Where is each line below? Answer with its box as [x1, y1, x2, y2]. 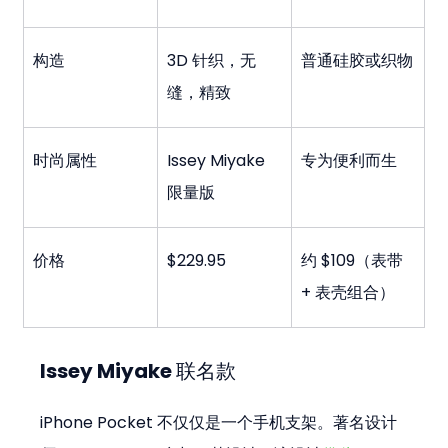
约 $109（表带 [301, 249, 408, 273]
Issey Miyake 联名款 [40, 357, 237, 386]
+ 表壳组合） [301, 281, 396, 305]
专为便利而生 [301, 149, 398, 173]
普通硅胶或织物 [301, 49, 414, 73]
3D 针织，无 [167, 49, 257, 73]
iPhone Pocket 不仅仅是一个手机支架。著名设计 [40, 411, 398, 435]
